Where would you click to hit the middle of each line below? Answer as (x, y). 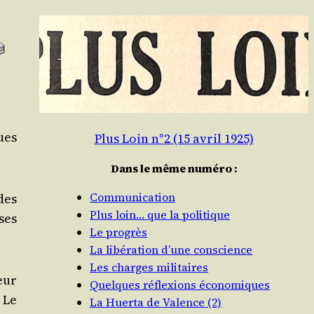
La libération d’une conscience (171, 250)
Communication (133, 197)
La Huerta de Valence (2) (156, 302)
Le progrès (119, 232)
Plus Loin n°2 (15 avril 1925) (174, 139)
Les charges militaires (149, 267)
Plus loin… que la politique (160, 215)
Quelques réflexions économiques (180, 285)
